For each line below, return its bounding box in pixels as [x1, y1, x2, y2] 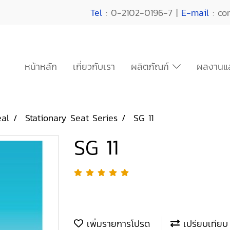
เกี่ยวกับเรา [73, 60, 116, 73]
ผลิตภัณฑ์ [131, 60, 173, 73]
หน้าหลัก [25, 60, 57, 73]
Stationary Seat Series [25, 111, 118, 125]
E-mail [181, 5, 209, 20]
